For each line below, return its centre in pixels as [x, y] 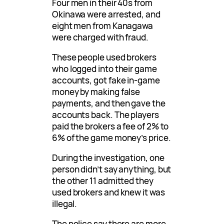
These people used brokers [104, 57]
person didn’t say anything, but [112, 169]
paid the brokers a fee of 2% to [110, 126]
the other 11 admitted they [103, 181]
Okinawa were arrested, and [106, 14]
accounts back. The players [105, 115]
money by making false [96, 92]
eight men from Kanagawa [103, 26]
